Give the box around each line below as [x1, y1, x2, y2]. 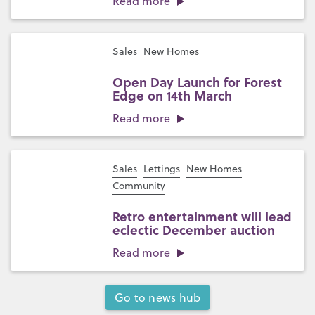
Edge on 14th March [112, 86, 232, 105]
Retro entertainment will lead [112, 207, 292, 226]
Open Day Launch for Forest [112, 73, 282, 91]
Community [112, 179, 165, 193]
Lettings [143, 162, 180, 176]
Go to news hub [114, 290, 201, 305]
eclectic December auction [112, 221, 275, 239]
